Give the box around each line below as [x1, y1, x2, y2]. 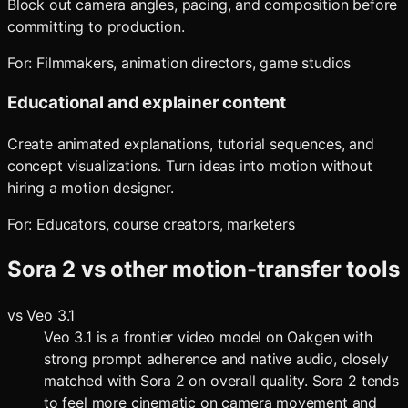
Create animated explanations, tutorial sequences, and [7, 134, 374, 153]
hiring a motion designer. [7, 178, 174, 197]
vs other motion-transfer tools [75, 255, 400, 282]
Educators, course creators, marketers [36, 214, 295, 233]
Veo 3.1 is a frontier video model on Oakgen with [44, 327, 372, 346]
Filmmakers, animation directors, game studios [36, 53, 352, 72]
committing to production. [7, 16, 185, 36]
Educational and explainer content [7, 92, 287, 114]
